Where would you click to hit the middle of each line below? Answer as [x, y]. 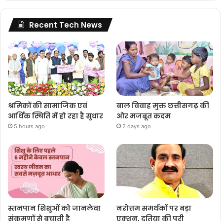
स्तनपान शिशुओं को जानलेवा [54, 208]
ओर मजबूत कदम [144, 116]
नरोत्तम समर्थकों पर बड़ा [154, 208]
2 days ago [137, 127]
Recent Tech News [66, 25]
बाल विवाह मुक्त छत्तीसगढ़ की [163, 106]
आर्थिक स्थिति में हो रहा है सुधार [55, 116]
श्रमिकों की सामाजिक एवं [48, 106]
